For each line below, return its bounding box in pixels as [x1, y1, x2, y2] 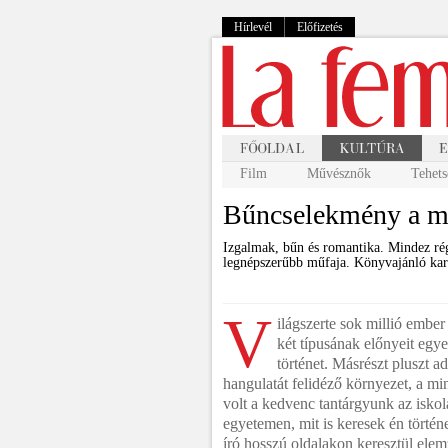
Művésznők [307, 166, 371, 181]
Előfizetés [297, 20, 343, 34]
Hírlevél [234, 20, 272, 34]
